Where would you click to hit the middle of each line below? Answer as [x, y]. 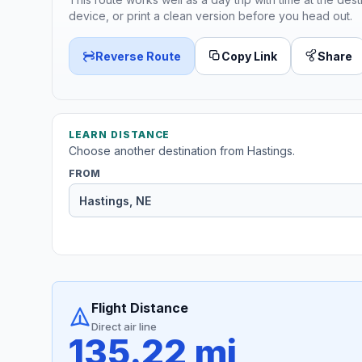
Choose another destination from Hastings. [182, 151]
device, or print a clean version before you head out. [210, 15]
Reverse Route [138, 56]
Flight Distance [140, 308]
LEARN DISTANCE [120, 135]
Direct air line [124, 327]
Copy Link [249, 56]
